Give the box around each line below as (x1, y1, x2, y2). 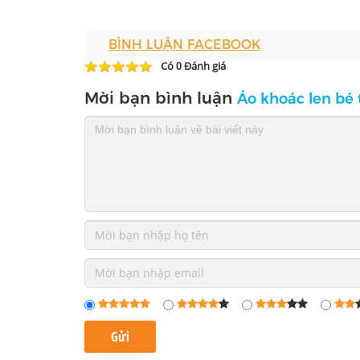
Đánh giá (182, 58, 226, 73)
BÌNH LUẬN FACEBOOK (108, 36, 260, 52)
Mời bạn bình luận (84, 88, 237, 108)
